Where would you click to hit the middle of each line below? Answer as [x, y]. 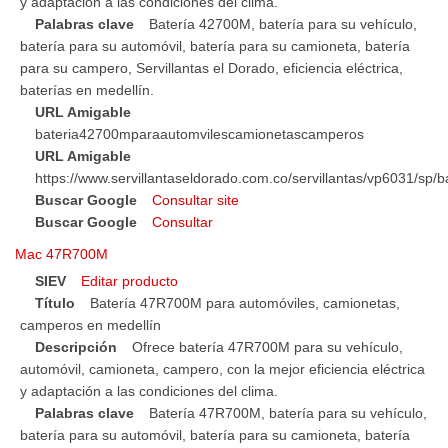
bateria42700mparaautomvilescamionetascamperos [199, 133]
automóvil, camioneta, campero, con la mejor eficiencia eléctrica [222, 369]
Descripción [76, 347]
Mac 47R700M [61, 254]
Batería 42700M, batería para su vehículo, [283, 23]
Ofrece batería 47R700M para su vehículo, [267, 347]
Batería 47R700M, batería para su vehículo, [288, 413]
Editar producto [129, 281]
